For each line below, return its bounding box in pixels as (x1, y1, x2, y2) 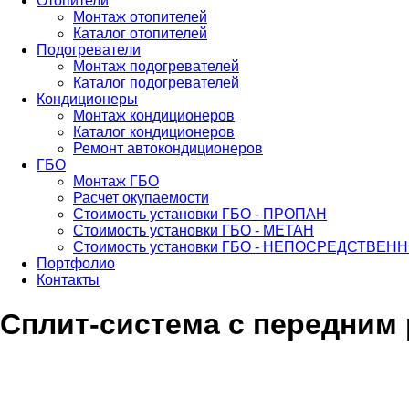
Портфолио (37, 256, 115, 271)
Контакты (37, 272, 100, 288)
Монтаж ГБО (73, 173, 159, 189)
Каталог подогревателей (73, 75, 239, 90)
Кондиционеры (37, 91, 138, 107)
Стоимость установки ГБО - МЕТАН (73, 223, 314, 238)
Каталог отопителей (73, 26, 207, 41)
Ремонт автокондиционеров (73, 141, 263, 156)
